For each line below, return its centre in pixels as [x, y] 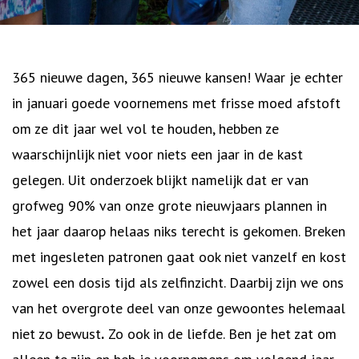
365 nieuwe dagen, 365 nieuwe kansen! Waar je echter [177, 77]
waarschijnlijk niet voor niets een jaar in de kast [157, 154]
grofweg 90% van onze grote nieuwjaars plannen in [169, 206]
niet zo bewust [56, 334]
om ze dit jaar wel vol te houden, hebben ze [145, 129]
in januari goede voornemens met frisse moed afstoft [176, 103]
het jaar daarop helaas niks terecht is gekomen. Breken [179, 231]
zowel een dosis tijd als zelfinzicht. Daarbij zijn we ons [178, 282]
